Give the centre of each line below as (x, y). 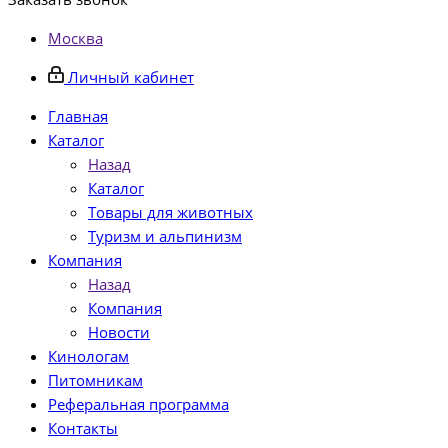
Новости (119, 332)
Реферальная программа (138, 404)
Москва (75, 38)
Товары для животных (170, 212)
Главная (78, 116)
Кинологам (88, 356)
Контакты (83, 428)
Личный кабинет (131, 77)
